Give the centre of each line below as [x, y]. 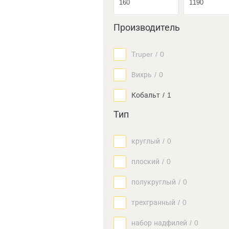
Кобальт [146, 95]
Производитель [147, 28]
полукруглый [154, 182]
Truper [142, 54]
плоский [145, 162]
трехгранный [153, 202]
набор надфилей [159, 223]
